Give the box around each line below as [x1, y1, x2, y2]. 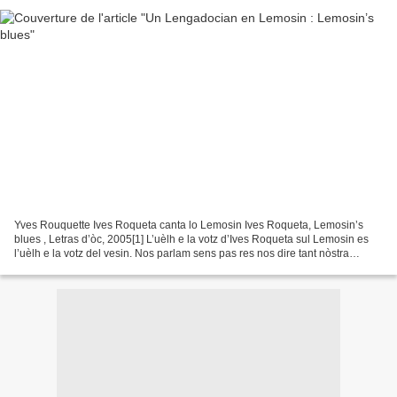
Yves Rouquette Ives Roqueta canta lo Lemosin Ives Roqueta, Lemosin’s [14, 219, 363, 232]
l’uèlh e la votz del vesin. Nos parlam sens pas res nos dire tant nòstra [14, 247, 349, 261]
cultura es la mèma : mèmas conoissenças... [14, 261, 226, 275]
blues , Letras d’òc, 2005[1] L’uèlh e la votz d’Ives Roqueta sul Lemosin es [14, 233, 369, 246]
